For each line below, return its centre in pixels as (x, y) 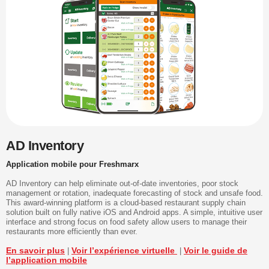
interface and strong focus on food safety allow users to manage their (126, 222)
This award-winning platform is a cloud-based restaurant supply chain (126, 202)
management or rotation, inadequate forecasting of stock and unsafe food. (134, 193)
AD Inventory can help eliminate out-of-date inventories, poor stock (122, 183)
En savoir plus (35, 250)
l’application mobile (47, 260)
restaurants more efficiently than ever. (72, 231)
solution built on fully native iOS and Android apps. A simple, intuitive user (134, 212)
